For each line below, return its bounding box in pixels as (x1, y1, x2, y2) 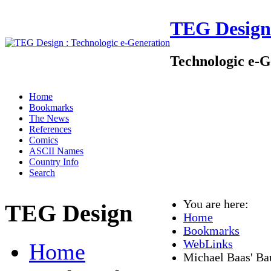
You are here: (183, 198, 255, 211)
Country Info (29, 157, 79, 167)
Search (29, 168, 55, 178)
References (29, 124, 71, 134)
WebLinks (183, 238, 233, 250)
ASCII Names (29, 146, 83, 156)
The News (29, 113, 69, 123)
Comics (29, 135, 58, 145)
